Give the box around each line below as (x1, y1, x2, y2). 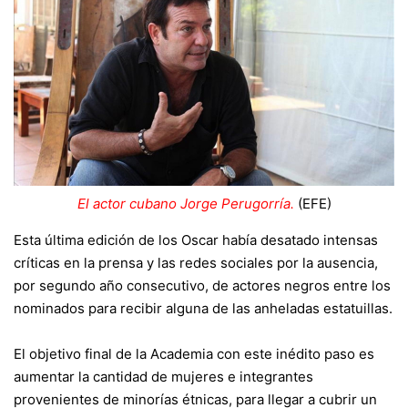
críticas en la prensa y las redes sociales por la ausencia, (14, 253, 378, 271)
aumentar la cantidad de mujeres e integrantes (14, 367, 313, 385)
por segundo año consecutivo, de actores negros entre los (14, 276, 391, 294)
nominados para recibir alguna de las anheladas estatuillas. (14, 299, 393, 317)
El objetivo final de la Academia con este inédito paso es (14, 344, 374, 362)
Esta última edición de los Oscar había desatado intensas (14, 230, 378, 249)
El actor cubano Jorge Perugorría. (76, 194, 294, 212)
